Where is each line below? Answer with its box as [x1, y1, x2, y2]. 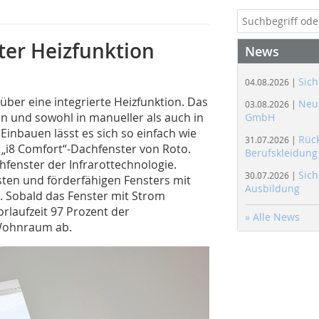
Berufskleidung [245, 146, 318, 159]
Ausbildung [245, 182, 300, 195]
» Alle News [245, 210, 300, 224]
